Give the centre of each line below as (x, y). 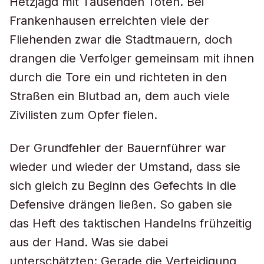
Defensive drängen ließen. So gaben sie (121, 204)
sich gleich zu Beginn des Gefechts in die (123, 186)
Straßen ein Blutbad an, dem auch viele (120, 96)
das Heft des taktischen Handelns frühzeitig (131, 223)
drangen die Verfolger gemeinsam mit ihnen (132, 58)
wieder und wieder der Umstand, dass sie (125, 167)
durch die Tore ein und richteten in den (118, 77)
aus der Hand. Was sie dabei (89, 242)
